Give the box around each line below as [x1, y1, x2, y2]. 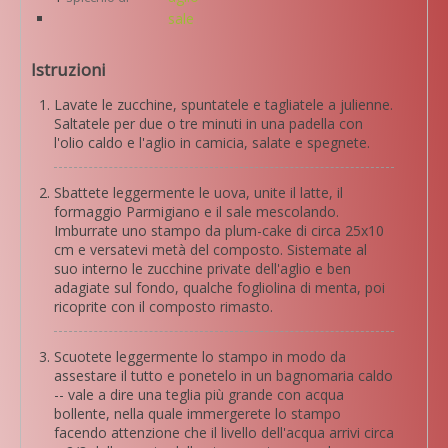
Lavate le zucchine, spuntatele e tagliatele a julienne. [54, 94, 393, 114]
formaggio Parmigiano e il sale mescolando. [54, 201, 339, 221]
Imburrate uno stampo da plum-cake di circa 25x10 [54, 220, 384, 240]
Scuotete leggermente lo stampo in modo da [54, 346, 346, 366]
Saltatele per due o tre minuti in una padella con [54, 113, 363, 133]
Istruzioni [31, 57, 106, 81]
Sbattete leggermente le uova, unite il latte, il [54, 182, 343, 202]
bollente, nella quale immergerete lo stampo [54, 403, 341, 423]
